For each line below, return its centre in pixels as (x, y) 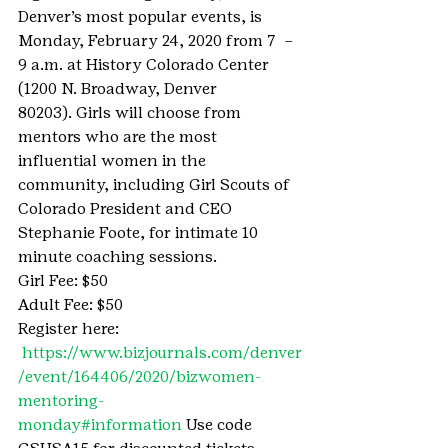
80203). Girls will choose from (131, 112)
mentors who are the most (119, 136)
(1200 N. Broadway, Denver (119, 88)
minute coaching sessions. (117, 256)
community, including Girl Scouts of (156, 184)
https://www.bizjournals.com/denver (162, 352)
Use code (221, 424)
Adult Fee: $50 (70, 304)
